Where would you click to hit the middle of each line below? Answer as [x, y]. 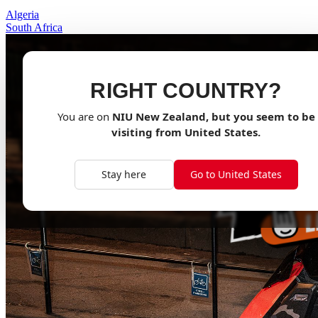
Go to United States [236, 175]
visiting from [148, 132]
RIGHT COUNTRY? [186, 91]
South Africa [34, 28]
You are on [84, 117]
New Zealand [170, 117]
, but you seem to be [260, 117]
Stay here [124, 175]
